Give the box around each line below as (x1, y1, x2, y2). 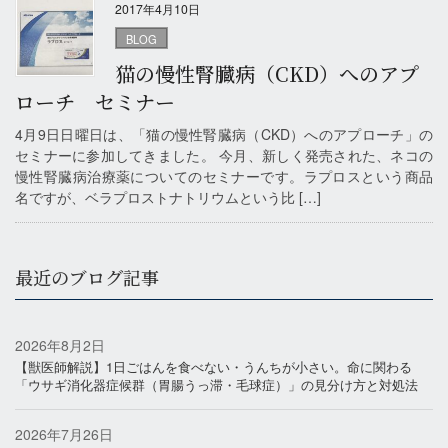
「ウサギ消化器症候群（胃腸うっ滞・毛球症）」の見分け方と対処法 (15, 375, 418, 395)
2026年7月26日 (15, 424, 113, 445)
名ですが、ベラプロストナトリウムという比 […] (15, 186, 321, 207)
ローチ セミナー (15, 86, 175, 116)
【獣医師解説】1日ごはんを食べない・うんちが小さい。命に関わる (15, 357, 412, 377)
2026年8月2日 (15, 335, 105, 356)
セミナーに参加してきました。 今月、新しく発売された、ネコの (15, 144, 433, 165)
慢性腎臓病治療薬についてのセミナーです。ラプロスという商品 (15, 165, 433, 186)
